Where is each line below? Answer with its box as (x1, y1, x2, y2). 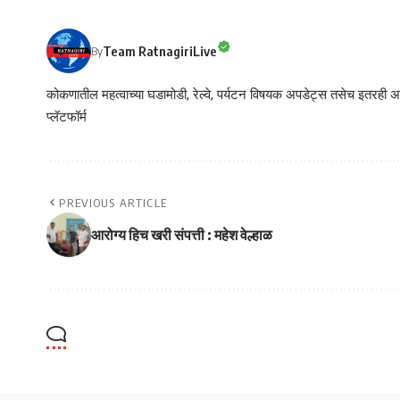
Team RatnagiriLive (103, 42, 217, 59)
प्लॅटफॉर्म (46, 109, 87, 126)
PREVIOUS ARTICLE (59, 196, 168, 211)
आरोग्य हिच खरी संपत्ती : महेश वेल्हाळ (91, 226, 272, 245)
